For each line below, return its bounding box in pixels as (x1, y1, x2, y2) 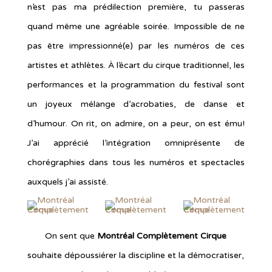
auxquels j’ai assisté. (27, 176, 108, 187)
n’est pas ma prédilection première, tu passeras (27, 1, 245, 12)
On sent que (45, 230, 98, 241)
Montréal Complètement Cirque (97, 230, 227, 241)
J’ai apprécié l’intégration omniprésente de (27, 137, 245, 148)
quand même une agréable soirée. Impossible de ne (27, 21, 245, 32)
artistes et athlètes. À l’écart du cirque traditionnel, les (27, 59, 245, 70)
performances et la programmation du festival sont (27, 79, 245, 90)
